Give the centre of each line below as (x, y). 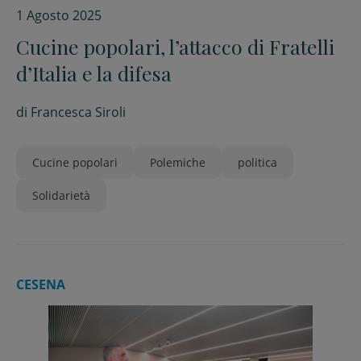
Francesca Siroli (78, 112)
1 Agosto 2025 (59, 15)
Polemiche (178, 162)
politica (257, 162)
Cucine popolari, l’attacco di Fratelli (175, 46)
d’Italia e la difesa (94, 73)
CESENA (41, 284)
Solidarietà (61, 195)
